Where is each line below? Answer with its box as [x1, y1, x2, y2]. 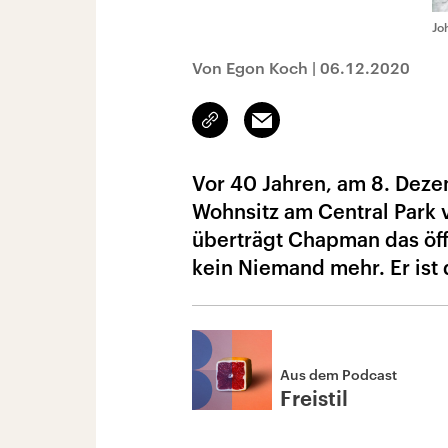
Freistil [280, 390, 348, 410]
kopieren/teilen [210, 121, 305, 137]
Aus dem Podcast [280, 366, 397, 383]
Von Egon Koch [192, 58, 308, 77]
